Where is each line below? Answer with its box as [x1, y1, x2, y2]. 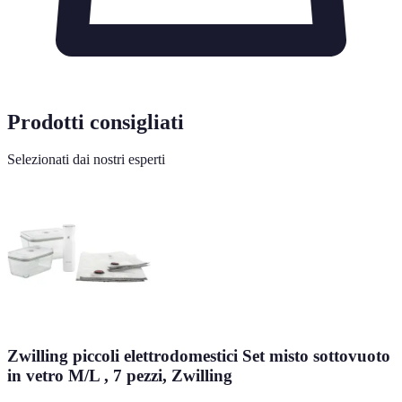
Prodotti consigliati [7, 109, 184, 134]
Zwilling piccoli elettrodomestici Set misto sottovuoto [7, 346, 390, 366]
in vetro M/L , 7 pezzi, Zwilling [7, 366, 232, 386]
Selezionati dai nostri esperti [7, 152, 165, 168]
